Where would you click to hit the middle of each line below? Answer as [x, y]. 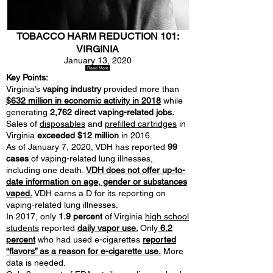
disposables [62, 124]
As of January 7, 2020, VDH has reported [87, 147]
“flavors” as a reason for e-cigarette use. [83, 251]
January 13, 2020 [97, 60]
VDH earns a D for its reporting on [100, 193]
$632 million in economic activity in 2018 [83, 101]
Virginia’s [24, 89]
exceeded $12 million [78, 135]
